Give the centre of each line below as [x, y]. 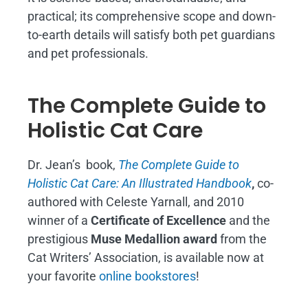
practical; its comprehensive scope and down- [152, 16]
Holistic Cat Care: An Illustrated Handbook [140, 184]
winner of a [59, 221]
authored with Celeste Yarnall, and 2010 [136, 202]
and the [248, 221]
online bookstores [147, 276]
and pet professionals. [88, 54]
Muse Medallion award [154, 239]
